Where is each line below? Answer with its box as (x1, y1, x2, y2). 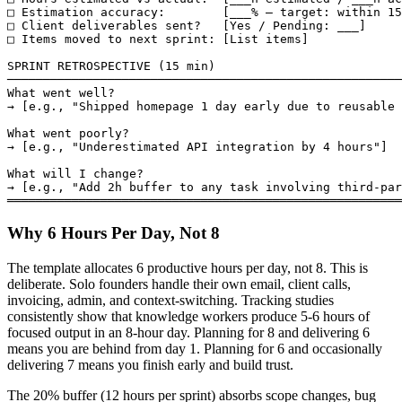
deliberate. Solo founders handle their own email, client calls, (7, 275, 351, 292)
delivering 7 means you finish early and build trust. (7, 356, 293, 372)
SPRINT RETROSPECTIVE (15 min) (7, 58, 215, 73)
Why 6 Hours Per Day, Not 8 (7, 223, 220, 243)
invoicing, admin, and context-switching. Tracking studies (7, 292, 334, 308)
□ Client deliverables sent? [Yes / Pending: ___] (7, 18, 366, 32)
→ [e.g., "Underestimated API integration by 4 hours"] (7, 139, 388, 153)
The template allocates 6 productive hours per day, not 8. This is (7, 259, 368, 275)
